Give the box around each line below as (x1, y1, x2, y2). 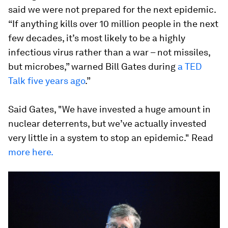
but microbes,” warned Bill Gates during (8, 61, 178, 72)
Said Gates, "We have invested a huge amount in (8, 103, 211, 115)
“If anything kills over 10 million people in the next (8, 18, 218, 29)
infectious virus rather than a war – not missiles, (8, 46, 210, 58)
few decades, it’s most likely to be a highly (8, 32, 185, 43)
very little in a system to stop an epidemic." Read (8, 132, 213, 143)
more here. (8, 146, 53, 157)
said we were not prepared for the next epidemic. (8, 4, 216, 15)
